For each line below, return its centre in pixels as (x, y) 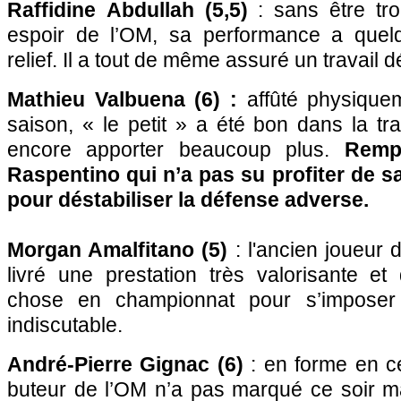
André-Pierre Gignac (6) (125, 364)
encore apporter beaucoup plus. (169, 149)
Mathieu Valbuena (96, 99)
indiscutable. (65, 325)
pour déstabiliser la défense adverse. (188, 200)
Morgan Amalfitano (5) (118, 250)
